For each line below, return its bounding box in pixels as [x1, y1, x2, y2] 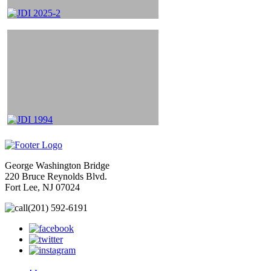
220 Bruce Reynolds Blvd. [5, 171, 107, 182]
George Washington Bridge [5, 160, 109, 171]
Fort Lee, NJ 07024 [5, 182, 80, 193]
